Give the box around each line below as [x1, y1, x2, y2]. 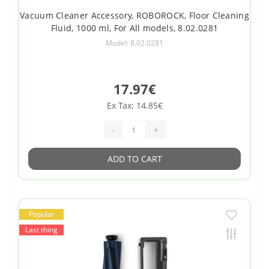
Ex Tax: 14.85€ [106, 100, 163, 112]
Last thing [25, 225, 58, 235]
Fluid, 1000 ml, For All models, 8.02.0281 [50, 22, 219, 34]
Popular [28, 209, 55, 220]
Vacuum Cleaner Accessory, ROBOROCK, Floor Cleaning [20, 10, 249, 22]
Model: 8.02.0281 [106, 38, 163, 49]
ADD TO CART [107, 153, 162, 165]
